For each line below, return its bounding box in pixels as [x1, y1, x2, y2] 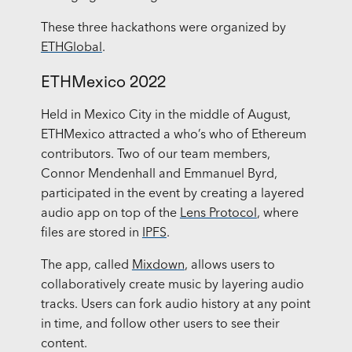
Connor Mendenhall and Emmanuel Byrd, [40, 168, 277, 181]
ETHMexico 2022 [40, 74, 166, 91]
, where [256, 207, 299, 221]
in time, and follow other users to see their [40, 318, 280, 332]
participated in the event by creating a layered [40, 188, 304, 201]
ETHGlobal [40, 42, 102, 55]
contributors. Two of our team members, [40, 148, 270, 162]
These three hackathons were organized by [40, 22, 286, 35]
